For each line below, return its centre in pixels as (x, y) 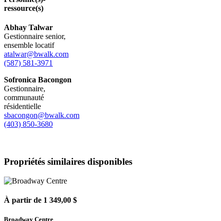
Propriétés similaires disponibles (68, 161)
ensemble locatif (29, 45)
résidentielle (22, 106)
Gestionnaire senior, (35, 36)
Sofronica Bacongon (38, 79)
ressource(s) (24, 8)
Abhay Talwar (28, 27)
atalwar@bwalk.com (36, 54)
